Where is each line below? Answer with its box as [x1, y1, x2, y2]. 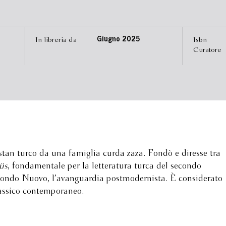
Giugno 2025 [96, 36, 140, 43]
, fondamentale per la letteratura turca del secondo [8, 162, 201, 171]
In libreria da [35, 36, 77, 43]
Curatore [193, 46, 221, 53]
